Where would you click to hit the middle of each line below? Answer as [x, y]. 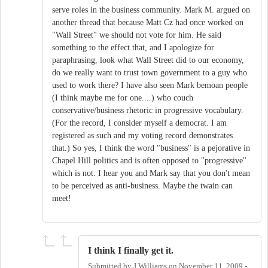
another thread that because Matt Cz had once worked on [148, 23]
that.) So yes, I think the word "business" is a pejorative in [151, 148]
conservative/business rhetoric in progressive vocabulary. [148, 111]
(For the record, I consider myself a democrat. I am [139, 123]
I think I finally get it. [131, 251]
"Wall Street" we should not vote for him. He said [137, 35]
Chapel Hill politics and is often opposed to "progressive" [149, 161]
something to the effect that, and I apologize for [133, 48]
